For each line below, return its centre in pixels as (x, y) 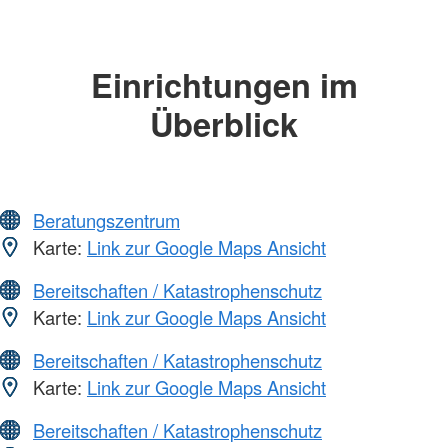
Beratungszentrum (106, 220)
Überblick (224, 123)
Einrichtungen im (224, 84)
